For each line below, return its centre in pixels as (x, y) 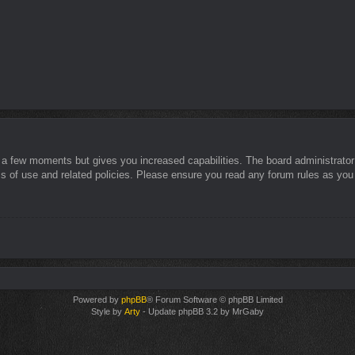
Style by (108, 311)
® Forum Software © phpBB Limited (214, 299)
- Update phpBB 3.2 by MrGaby (202, 311)
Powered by (97, 299)
